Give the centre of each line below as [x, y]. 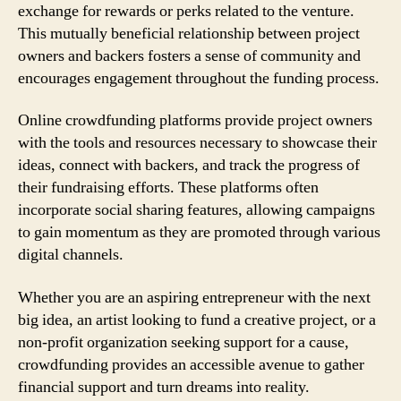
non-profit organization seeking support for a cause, [183, 342]
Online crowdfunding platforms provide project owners [195, 120]
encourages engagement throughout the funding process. [199, 78]
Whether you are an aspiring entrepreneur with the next [194, 297]
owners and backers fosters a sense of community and [189, 55]
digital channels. [71, 255]
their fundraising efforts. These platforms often [168, 188]
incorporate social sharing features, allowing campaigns [196, 210]
